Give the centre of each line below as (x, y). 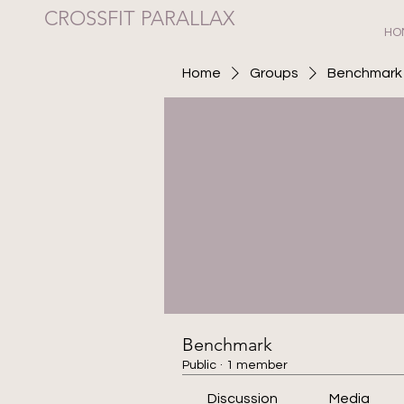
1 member (257, 365)
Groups (274, 73)
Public (199, 365)
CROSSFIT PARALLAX (139, 18)
